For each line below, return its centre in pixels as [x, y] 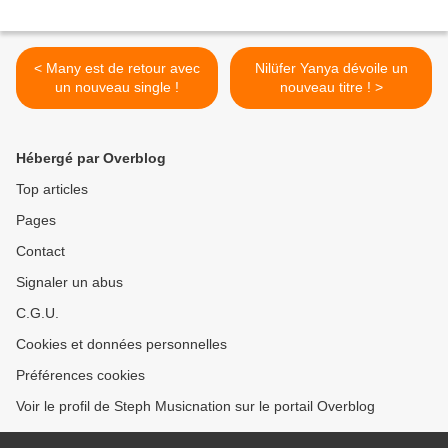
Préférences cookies [80, 374]
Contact [40, 250]
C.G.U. [37, 312]
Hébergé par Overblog [91, 157]
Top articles [52, 188]
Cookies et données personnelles [121, 343]
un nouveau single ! [117, 86]
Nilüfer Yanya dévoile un [331, 67]
